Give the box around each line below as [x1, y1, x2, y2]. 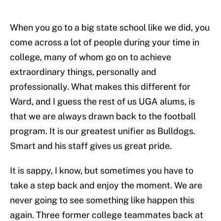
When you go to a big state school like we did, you [10, 22, 210, 33]
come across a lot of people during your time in [10, 37, 199, 48]
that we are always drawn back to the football [10, 111, 196, 122]
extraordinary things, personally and [10, 67, 156, 77]
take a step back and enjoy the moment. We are [10, 180, 202, 191]
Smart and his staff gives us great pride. [10, 141, 172, 151]
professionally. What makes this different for [10, 81, 190, 92]
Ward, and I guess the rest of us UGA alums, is [10, 96, 195, 107]
